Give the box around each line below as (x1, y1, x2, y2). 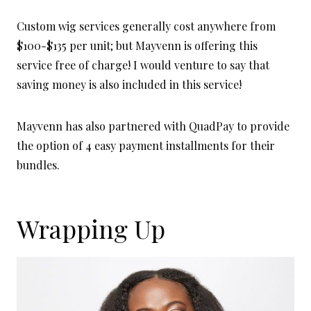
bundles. (17, 158, 60, 173)
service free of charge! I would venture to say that (17, 58, 269, 73)
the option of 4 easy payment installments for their (17, 138, 275, 153)
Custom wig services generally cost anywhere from (17, 19, 276, 34)
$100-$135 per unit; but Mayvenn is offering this (17, 38, 258, 53)
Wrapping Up (17, 212, 165, 246)
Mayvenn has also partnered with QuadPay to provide (17, 119, 289, 134)
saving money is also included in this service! (17, 77, 242, 92)
